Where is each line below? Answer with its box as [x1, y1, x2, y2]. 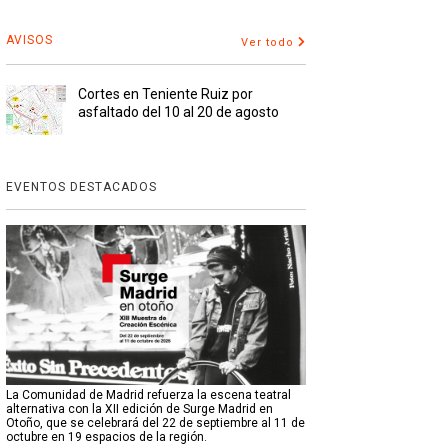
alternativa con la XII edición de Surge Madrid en [5, 402, 273, 417]
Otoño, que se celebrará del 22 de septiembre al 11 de [5, 416, 305, 431]
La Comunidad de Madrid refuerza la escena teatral [5, 388, 291, 403]
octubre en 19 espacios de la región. [5, 430, 207, 445]
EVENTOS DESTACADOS [5, 180, 157, 195]
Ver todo [240, 36, 294, 50]
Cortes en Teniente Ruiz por [77, 86, 253, 103]
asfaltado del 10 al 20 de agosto [77, 104, 279, 121]
